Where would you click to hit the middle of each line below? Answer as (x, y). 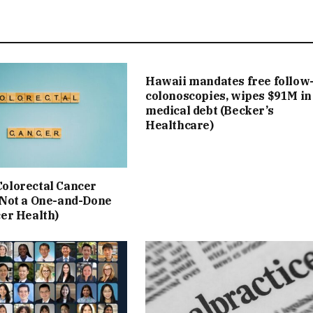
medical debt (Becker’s (210, 111)
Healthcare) (180, 125)
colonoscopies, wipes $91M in (228, 96)
